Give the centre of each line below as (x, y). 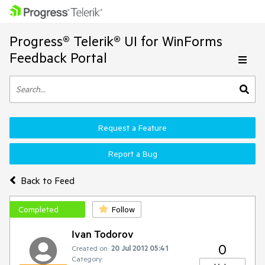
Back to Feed (47, 180)
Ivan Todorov (103, 234)
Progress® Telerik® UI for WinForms (116, 41)
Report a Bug (132, 154)
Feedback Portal (58, 58)
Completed (38, 209)
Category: (87, 258)
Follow (123, 209)
